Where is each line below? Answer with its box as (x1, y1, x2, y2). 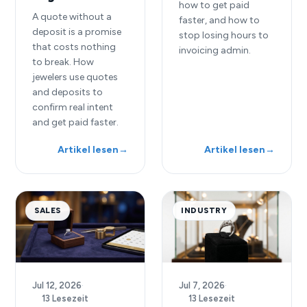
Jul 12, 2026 (32, 280, 82, 291)
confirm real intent (32, 101, 114, 113)
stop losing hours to (179, 29, 269, 42)
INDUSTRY (181, 205, 227, 215)
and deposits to (32, 86, 103, 98)
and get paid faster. (32, 116, 119, 128)
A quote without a (32, 10, 112, 23)
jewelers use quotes (32, 71, 119, 83)
